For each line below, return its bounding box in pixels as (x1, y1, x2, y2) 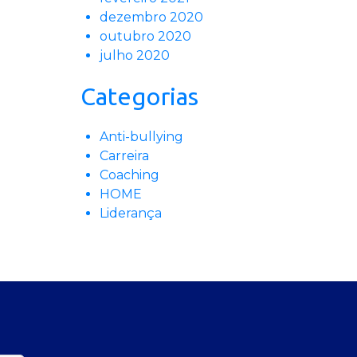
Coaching (100, 167, 159, 183)
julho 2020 (100, 48, 170, 64)
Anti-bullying (100, 129, 183, 145)
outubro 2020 (100, 29, 191, 45)
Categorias (80, 83, 198, 111)
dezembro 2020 (100, 10, 203, 25)
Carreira (100, 148, 149, 164)
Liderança (100, 206, 162, 222)
